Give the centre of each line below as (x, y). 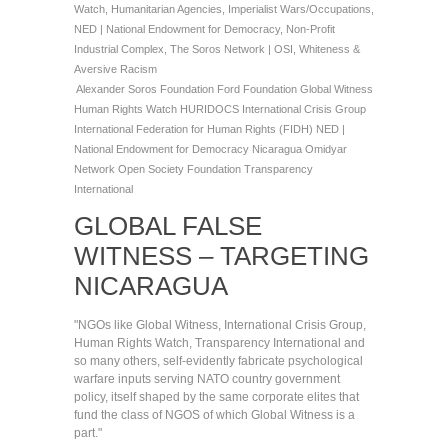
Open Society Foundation (181, 169)
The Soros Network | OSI (231, 49)
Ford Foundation (258, 89)
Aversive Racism (115, 69)
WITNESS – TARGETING (221, 256)
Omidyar (326, 149)
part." (88, 433)
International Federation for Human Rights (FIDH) (195, 129)
